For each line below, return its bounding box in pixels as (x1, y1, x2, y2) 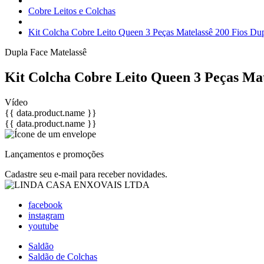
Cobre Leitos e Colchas (28, 6, 115, 16)
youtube (28, 220, 58, 231)
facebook (28, 199, 62, 210)
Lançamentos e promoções (5, 148, 104, 159)
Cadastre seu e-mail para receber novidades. (5, 169, 167, 179)
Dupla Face (5, 47, 50, 57)
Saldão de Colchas (28, 251, 97, 262)
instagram (28, 210, 64, 220)
